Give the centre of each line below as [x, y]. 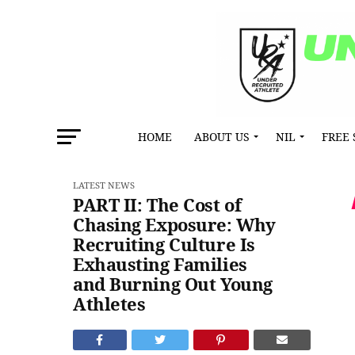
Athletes [109, 304]
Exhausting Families [160, 264]
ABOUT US [222, 137]
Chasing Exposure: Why [174, 225]
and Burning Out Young [173, 284]
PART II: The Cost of [157, 205]
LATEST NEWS [104, 185]
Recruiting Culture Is [164, 244]
